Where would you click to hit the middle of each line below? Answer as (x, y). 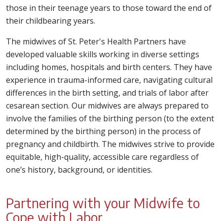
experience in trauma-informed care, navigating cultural (109, 80)
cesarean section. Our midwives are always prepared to (107, 106)
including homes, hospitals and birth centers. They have (109, 67)
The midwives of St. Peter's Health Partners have (96, 41)
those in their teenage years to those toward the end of (109, 8)
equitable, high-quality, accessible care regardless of (102, 157)
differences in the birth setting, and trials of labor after (107, 93)
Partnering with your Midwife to (103, 203)
